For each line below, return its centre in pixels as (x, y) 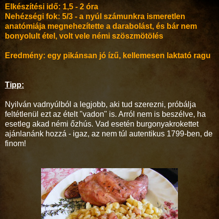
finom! (15, 143)
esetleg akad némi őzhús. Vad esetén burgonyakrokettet (102, 124)
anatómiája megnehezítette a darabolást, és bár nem (101, 26)
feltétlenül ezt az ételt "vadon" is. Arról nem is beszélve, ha (105, 114)
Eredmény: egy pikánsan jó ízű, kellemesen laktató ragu (108, 55)
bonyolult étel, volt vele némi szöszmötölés (84, 36)
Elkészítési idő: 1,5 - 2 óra (52, 6)
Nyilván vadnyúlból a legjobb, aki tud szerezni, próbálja (100, 104)
